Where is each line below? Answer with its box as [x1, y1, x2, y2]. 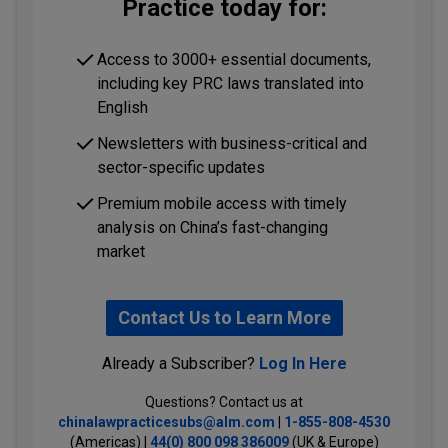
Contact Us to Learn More [117, 307, 331, 328]
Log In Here [258, 354, 347, 373]
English [97, 98, 148, 117]
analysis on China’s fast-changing [97, 218, 328, 237]
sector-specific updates [97, 158, 265, 177]
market [97, 242, 145, 261]
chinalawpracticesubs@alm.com [58, 414, 275, 430]
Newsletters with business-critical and [97, 134, 367, 153]
